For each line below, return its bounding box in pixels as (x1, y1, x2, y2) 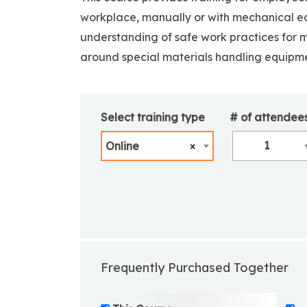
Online (105, 139, 139, 153)
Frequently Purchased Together (101, 259, 288, 275)
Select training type (101, 110, 205, 124)
